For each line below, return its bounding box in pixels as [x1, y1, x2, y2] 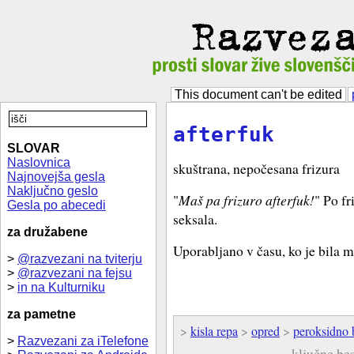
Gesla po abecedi [7, 198, 106, 212]
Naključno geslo [7, 184, 98, 198]
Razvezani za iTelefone [17, 334, 149, 348]
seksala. [173, 209, 217, 229]
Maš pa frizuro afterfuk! [179, 190, 314, 210]
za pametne [7, 307, 76, 321]
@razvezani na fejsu [17, 266, 132, 280]
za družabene [7, 225, 88, 239]
